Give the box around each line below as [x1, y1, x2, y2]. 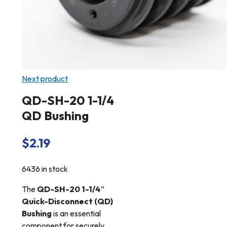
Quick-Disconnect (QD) [22, 196, 113, 206]
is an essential [52, 208, 101, 218]
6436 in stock [22, 163, 68, 174]
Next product [22, 73, 68, 84]
